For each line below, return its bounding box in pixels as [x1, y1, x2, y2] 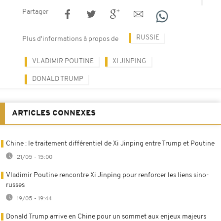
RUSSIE [136, 34, 159, 41]
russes [6, 181, 25, 189]
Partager [22, 8, 48, 16]
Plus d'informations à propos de [22, 35, 118, 43]
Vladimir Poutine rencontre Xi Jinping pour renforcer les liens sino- [6, 171, 209, 179]
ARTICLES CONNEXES [12, 109, 96, 117]
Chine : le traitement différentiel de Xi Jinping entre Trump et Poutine [6, 140, 215, 147]
